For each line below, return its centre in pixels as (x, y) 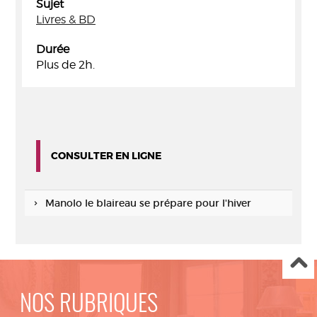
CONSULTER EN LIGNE (106, 156)
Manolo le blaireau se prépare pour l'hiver (148, 203)
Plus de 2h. (65, 65)
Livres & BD (66, 19)
